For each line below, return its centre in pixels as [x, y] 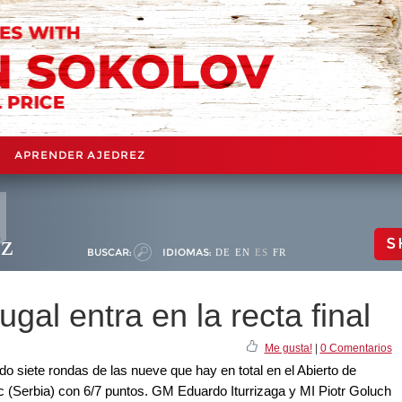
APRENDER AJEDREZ [80, 154]
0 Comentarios [356, 348]
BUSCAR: [109, 252]
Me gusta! [288, 348]
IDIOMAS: [187, 252]
